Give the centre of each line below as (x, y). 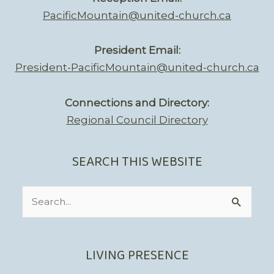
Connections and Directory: (137, 103)
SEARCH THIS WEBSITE (137, 162)
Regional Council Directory (137, 120)
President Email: (137, 50)
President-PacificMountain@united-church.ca (137, 68)
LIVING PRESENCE (137, 256)
